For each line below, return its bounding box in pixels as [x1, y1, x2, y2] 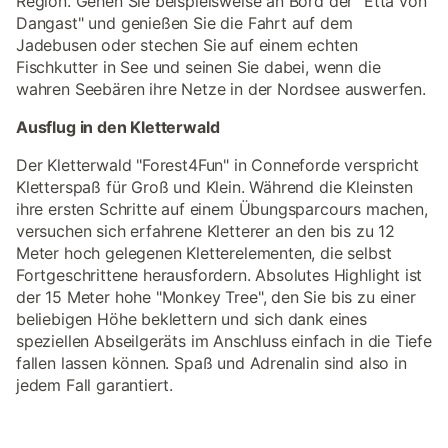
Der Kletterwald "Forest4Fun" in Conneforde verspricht [16, 155, 419, 176]
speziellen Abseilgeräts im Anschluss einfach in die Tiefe [16, 331, 432, 352]
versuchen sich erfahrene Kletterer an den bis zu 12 [16, 221, 396, 242]
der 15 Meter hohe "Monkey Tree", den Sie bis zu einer [16, 287, 416, 308]
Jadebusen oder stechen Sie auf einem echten [16, 35, 358, 56]
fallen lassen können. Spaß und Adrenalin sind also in [16, 353, 407, 374]
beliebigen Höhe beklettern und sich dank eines [16, 309, 367, 330]
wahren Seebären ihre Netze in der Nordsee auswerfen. [16, 79, 426, 100]
